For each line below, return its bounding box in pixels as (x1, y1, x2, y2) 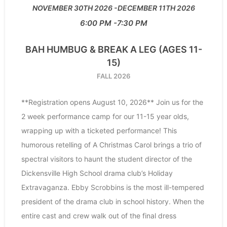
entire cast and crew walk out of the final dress (21, 211, 176, 220)
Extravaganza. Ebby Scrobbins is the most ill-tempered (21, 183, 204, 192)
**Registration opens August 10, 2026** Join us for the (21, 98, 203, 107)
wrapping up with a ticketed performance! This (21, 126, 177, 135)
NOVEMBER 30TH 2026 (32, 4, 112, 13)
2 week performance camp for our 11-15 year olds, (21, 112, 189, 121)
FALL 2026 (97, 72, 130, 81)
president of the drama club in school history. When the (21, 197, 204, 206)
